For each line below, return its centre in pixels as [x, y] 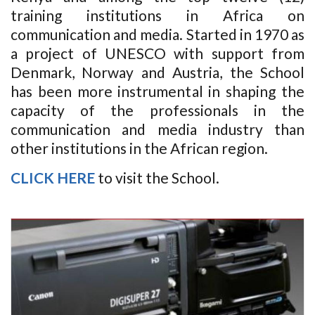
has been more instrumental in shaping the [157, 91]
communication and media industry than [157, 129]
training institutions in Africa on [157, 15]
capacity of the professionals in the [157, 110]
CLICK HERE [53, 178]
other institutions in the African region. [141, 148]
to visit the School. [157, 178]
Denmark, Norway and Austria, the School [157, 72]
